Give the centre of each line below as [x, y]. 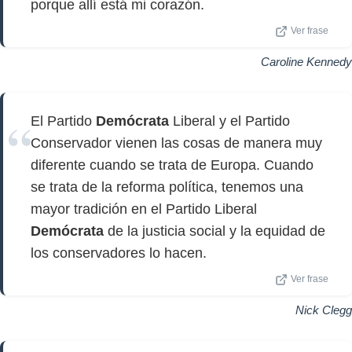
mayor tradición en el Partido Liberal [144, 209]
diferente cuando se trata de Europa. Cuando [172, 165]
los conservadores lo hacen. [119, 253]
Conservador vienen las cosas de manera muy [176, 143]
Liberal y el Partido [229, 121]
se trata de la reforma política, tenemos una [167, 187]
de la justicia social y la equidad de [214, 231]
